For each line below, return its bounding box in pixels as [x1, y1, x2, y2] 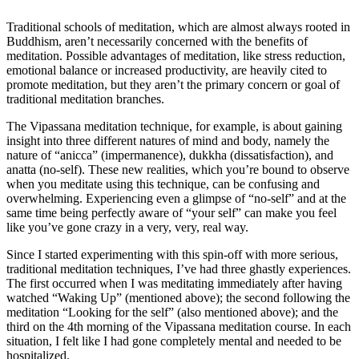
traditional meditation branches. [6, 92, 164, 107]
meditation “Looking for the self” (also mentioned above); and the [6, 305, 338, 320]
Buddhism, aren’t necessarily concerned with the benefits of [6, 34, 308, 49]
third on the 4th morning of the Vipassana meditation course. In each [6, 320, 351, 334]
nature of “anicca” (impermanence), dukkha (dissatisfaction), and [6, 148, 333, 163]
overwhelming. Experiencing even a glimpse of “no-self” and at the [6, 192, 346, 206]
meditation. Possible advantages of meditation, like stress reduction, [6, 49, 345, 63]
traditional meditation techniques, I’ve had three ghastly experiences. [6, 262, 351, 276]
